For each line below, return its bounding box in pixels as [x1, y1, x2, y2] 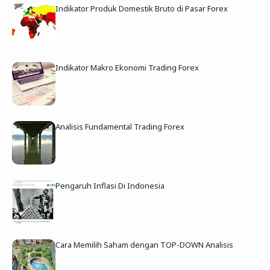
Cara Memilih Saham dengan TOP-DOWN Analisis [55, 239, 233, 250]
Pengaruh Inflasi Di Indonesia [55, 180, 165, 191]
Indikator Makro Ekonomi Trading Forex [55, 61, 199, 73]
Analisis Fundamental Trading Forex [55, 121, 184, 132]
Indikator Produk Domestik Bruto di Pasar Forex [55, 2, 228, 14]
